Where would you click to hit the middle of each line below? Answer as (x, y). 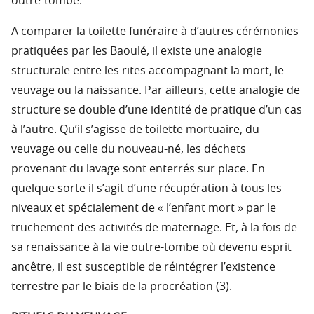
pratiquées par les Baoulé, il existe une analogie (137, 52)
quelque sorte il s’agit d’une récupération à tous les (146, 189)
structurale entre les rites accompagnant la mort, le (148, 71)
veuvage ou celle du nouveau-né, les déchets (129, 150)
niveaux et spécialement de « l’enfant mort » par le (144, 209)
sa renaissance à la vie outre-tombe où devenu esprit (151, 248)
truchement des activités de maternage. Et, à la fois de (154, 228)
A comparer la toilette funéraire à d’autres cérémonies (155, 32)
